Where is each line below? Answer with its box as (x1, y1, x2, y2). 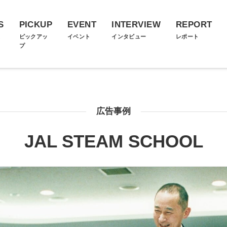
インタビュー (111, 33, 146, 40)
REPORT (175, 20, 212, 29)
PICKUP (19, 20, 53, 29)
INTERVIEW (111, 20, 161, 29)
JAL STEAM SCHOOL (24, 131, 203, 151)
